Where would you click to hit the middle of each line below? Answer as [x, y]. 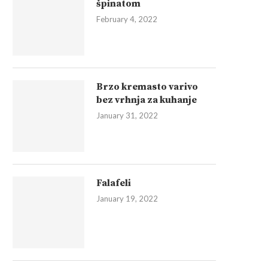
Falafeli [114, 183]
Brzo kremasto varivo [147, 87]
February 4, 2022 [127, 19]
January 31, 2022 [127, 115]
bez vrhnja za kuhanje [147, 100]
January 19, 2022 [127, 199]
